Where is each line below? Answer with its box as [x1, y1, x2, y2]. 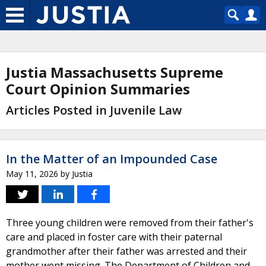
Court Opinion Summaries [6, 79, 190, 99]
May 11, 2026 [6, 168, 58, 179]
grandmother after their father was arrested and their [6, 245, 247, 258]
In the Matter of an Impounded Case [6, 151, 217, 167]
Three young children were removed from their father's [6, 216, 254, 229]
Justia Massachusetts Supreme [6, 62, 223, 82]
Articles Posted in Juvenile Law [6, 102, 182, 118]
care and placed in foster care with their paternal [6, 230, 222, 243]
